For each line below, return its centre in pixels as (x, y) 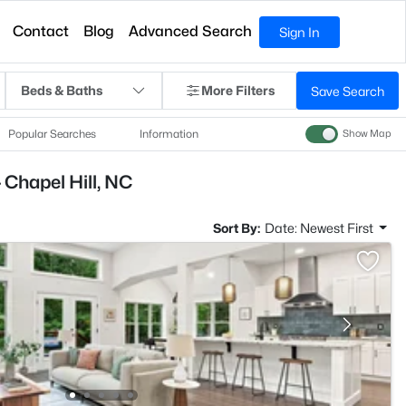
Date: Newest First (320, 228)
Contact (41, 31)
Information (169, 134)
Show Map (367, 134)
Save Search (348, 91)
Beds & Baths (62, 90)
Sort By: (236, 228)
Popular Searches (52, 134)
